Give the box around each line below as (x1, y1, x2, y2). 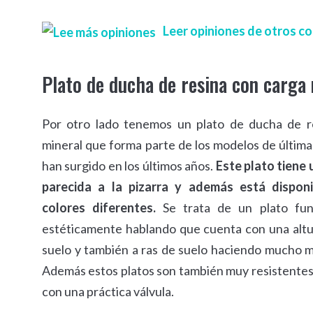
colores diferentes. (42, 200, 156, 216)
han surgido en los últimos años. (42, 158, 216, 174)
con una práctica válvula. (42, 284, 174, 300)
